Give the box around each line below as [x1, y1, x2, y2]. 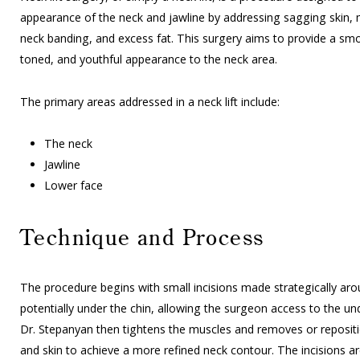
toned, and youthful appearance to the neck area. [20, 51, 277, 67]
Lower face [44, 178, 103, 194]
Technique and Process [20, 225, 264, 249]
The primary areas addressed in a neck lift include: [20, 93, 280, 109]
